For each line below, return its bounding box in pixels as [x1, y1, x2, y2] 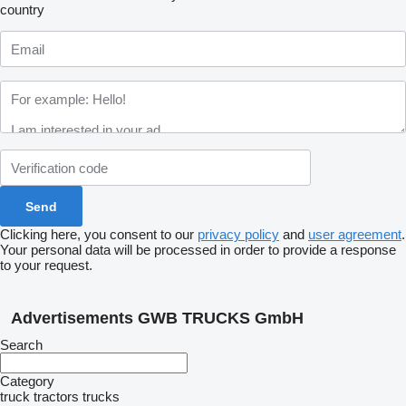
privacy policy [198, 227, 279, 242]
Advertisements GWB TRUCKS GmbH [11, 309, 304, 327]
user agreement [308, 227, 401, 242]
